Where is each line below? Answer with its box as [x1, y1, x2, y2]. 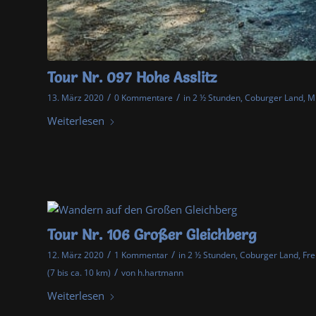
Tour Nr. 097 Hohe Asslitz [47, 68, 217, 87]
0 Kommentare [114, 92, 173, 104]
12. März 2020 [47, 249, 104, 262]
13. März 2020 [47, 92, 104, 104]
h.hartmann [138, 267, 183, 279]
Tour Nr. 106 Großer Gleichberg [47, 226, 257, 244]
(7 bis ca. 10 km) [47, 267, 111, 279]
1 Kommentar [114, 249, 168, 262]
